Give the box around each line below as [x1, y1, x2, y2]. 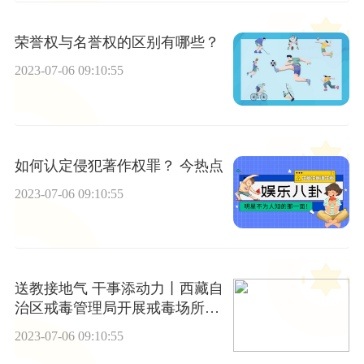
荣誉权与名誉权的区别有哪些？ [14, 34, 219, 51]
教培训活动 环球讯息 [14, 319, 150, 336]
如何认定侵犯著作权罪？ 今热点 [14, 157, 223, 174]
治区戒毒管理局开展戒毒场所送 [14, 300, 219, 317]
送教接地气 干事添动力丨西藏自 [14, 280, 223, 297]
